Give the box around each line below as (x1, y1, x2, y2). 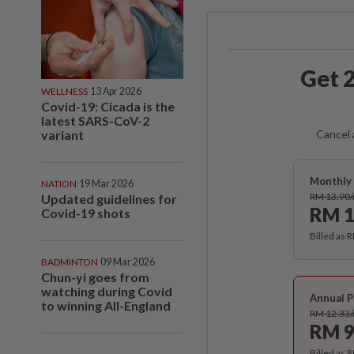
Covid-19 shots (41, 205, 130, 220)
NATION (41, 177, 77, 190)
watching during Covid (41, 283, 172, 299)
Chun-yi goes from (41, 269, 149, 284)
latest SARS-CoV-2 (41, 112, 149, 128)
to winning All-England (41, 297, 171, 313)
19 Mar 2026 (79, 177, 134, 190)
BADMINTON (41, 255, 98, 268)
